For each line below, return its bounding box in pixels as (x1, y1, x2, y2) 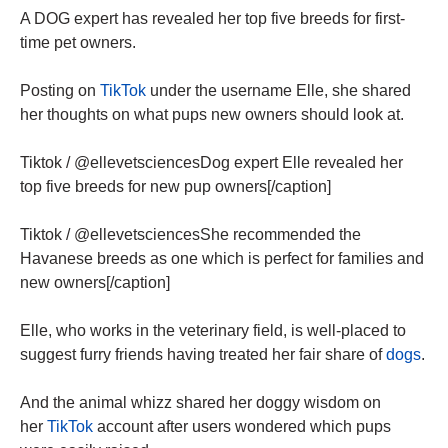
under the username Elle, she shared (146, 82, 411, 100)
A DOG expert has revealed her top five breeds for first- (20, 10, 405, 28)
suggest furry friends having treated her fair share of (20, 346, 386, 364)
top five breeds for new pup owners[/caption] (20, 178, 331, 196)
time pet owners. (20, 34, 136, 52)
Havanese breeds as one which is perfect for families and (20, 250, 424, 268)
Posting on (20, 82, 100, 100)
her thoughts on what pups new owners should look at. (20, 106, 404, 124)
